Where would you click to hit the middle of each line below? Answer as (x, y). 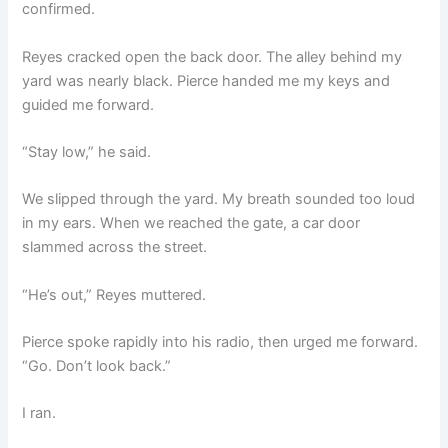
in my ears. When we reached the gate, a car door (191, 223)
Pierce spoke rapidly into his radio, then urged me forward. (220, 341)
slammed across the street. (115, 247)
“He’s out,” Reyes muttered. (114, 294)
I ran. (39, 413)
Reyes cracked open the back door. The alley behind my (212, 56)
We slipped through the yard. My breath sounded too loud (219, 199)
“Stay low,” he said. (87, 151)
